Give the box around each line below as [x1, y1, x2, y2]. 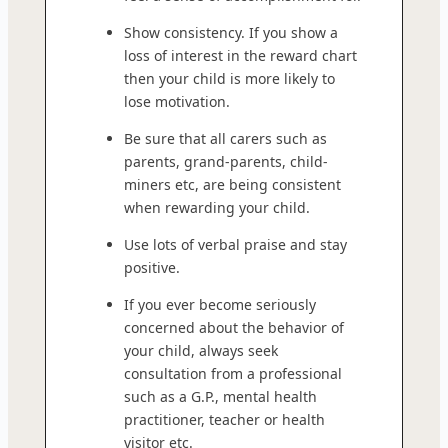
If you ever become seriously [124, 294, 316, 314]
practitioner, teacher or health [124, 409, 325, 429]
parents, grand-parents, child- [124, 151, 328, 171]
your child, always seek [124, 340, 278, 360]
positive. [124, 257, 180, 277]
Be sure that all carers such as [124, 128, 327, 148]
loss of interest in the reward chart [124, 45, 357, 65]
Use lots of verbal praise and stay [124, 234, 347, 254]
